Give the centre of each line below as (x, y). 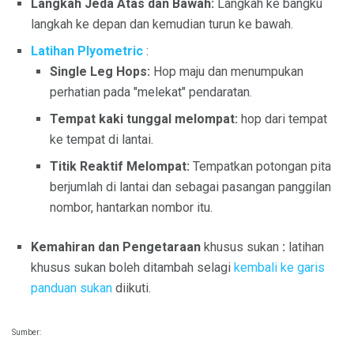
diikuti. (132, 288)
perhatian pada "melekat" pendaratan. (151, 92)
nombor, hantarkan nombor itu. (131, 207)
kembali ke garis (279, 267)
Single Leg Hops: (100, 71)
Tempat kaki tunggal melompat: (144, 119)
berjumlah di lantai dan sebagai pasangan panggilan (190, 186)
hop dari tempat (282, 119)
